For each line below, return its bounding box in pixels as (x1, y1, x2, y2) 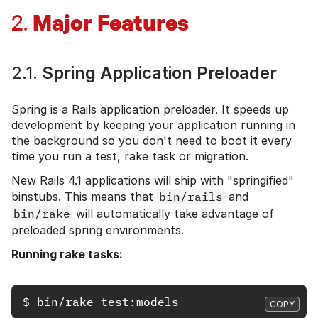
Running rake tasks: (11, 246, 123, 261)
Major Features (28, 6, 189, 37)
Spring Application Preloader (38, 62, 277, 83)
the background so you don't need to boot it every (11, 133, 292, 148)
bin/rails (159, 189, 223, 204)
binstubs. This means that (11, 189, 157, 204)
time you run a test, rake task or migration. (11, 148, 248, 163)
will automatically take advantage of (72, 206, 274, 221)
